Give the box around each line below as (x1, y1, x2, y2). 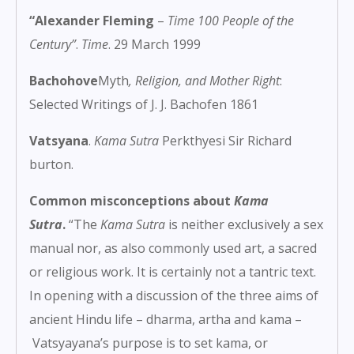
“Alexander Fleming (29, 12, 154, 30)
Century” (29, 36, 76, 54)
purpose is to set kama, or (109, 334, 268, 352)
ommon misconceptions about (38, 192, 234, 210)
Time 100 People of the (168, 12, 294, 30)
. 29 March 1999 (108, 36, 201, 54)
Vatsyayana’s (32, 334, 109, 352)
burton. (29, 156, 73, 174)
